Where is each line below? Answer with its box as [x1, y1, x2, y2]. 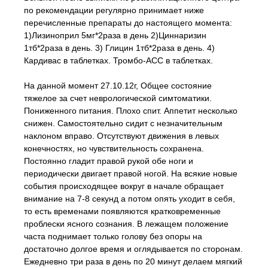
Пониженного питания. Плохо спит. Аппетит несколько [24, 106, 237, 115]
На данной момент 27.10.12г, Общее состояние [24, 81, 212, 90]
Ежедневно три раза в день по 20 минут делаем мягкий [24, 257, 242, 266]
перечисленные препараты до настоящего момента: [24, 18, 232, 28]
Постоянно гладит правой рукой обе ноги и [24, 156, 193, 166]
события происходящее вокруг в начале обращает [24, 181, 224, 191]
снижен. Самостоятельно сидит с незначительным [24, 118, 223, 128]
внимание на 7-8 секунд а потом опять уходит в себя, [24, 194, 235, 203]
